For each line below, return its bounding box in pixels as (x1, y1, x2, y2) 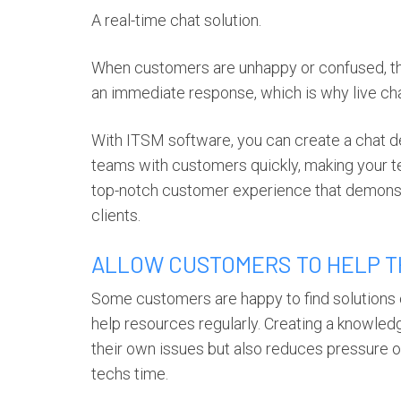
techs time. (91, 364, 168, 383)
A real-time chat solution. (91, 11, 261, 30)
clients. (91, 206, 141, 225)
